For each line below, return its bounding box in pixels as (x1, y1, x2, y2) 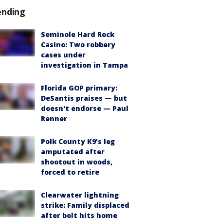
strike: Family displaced (41, 200, 129, 210)
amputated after (41, 146, 105, 156)
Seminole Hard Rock (41, 29, 114, 39)
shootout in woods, (41, 157, 112, 166)
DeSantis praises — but (41, 93, 127, 103)
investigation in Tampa (41, 60, 128, 70)
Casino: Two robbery (41, 39, 115, 49)
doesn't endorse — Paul (41, 103, 128, 113)
